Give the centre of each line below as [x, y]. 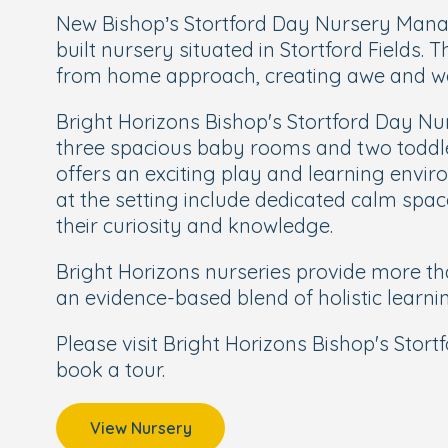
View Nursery [140, 428]
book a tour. [110, 369]
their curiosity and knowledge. [194, 225]
